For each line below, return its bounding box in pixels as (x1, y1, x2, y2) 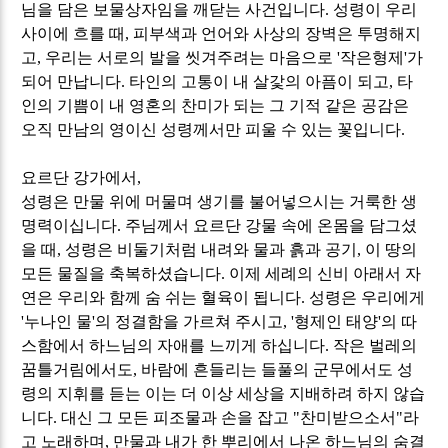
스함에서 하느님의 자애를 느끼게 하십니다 (21, 336, 326, 354)
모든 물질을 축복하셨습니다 (21, 264, 222, 282)
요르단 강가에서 (21, 168, 138, 186)
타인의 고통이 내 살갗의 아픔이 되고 (129, 72, 390, 90)
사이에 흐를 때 (21, 24, 126, 42)
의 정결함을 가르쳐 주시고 (95, 312, 284, 330)
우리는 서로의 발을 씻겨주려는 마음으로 (45, 48, 338, 66)
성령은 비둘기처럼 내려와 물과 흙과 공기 (65, 240, 358, 258)
